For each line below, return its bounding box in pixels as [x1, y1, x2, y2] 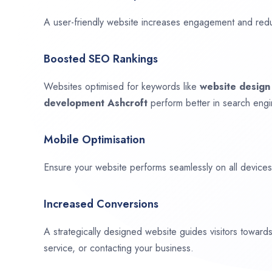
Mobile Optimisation [44, 132, 145, 148]
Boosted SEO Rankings [44, 51, 158, 67]
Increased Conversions [44, 196, 158, 212]
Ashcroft [107, 96, 151, 110]
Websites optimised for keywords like [44, 80, 200, 93]
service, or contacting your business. [44, 241, 194, 255]
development [44, 96, 107, 110]
